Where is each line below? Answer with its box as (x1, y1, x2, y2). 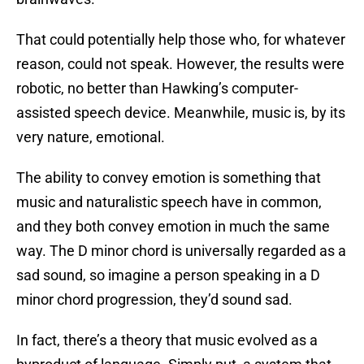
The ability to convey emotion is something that (16, 169, 321, 187)
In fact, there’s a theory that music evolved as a (16, 331, 318, 349)
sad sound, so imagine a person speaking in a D (16, 266, 320, 284)
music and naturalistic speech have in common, (16, 193, 322, 211)
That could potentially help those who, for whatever (16, 31, 345, 49)
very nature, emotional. (16, 128, 168, 146)
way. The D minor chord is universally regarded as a (16, 242, 346, 260)
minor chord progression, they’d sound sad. (16, 291, 292, 309)
